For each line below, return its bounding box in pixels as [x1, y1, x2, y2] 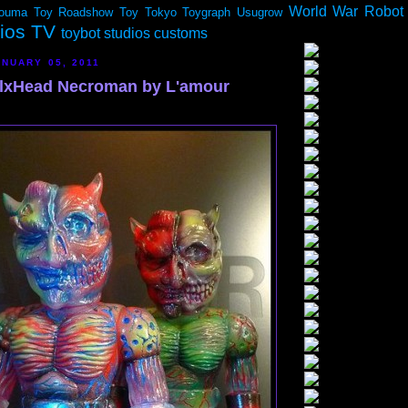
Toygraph [182, 5, 231, 19]
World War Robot [288, 4, 403, 19]
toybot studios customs [61, 25, 208, 41]
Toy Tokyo [118, 5, 177, 19]
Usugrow [236, 5, 282, 19]
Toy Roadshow [33, 5, 114, 19]
